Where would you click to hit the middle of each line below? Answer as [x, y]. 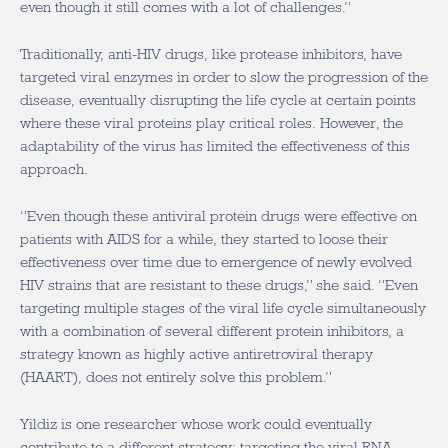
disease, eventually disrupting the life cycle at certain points [218, 100]
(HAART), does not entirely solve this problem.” [176, 377]
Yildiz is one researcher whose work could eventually [196, 424]
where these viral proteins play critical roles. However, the [211, 123]
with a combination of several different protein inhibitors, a [212, 331]
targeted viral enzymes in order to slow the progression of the [224, 77]
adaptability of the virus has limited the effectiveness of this [215, 146]
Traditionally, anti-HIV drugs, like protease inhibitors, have [211, 54]
